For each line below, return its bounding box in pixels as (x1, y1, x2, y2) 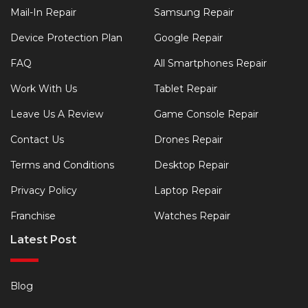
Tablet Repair (154, 82, 217, 95)
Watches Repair (154, 210, 230, 222)
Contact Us (10, 133, 64, 146)
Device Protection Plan (10, 32, 122, 44)
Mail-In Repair (10, 6, 76, 19)
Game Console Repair (154, 108, 258, 120)
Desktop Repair (154, 159, 229, 171)
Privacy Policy (10, 184, 77, 197)
